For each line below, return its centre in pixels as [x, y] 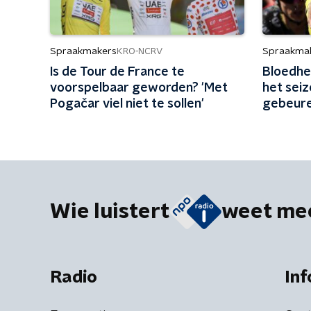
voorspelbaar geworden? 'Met [139, 88]
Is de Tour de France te [117, 72]
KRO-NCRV [140, 51]
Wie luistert [110, 212]
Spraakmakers [83, 51]
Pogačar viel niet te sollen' [127, 104]
